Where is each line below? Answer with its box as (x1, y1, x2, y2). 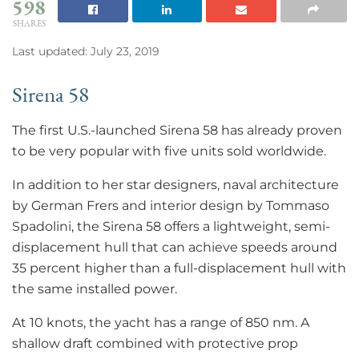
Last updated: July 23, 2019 (12, 44, 159, 59)
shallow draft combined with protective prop (12, 335, 298, 351)
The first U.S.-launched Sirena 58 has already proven (12, 122, 342, 138)
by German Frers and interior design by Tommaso (12, 197, 329, 213)
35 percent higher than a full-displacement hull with (12, 260, 346, 276)
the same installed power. (12, 280, 177, 296)
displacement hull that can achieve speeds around (12, 239, 337, 255)
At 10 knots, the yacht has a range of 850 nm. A (12, 314, 309, 330)
